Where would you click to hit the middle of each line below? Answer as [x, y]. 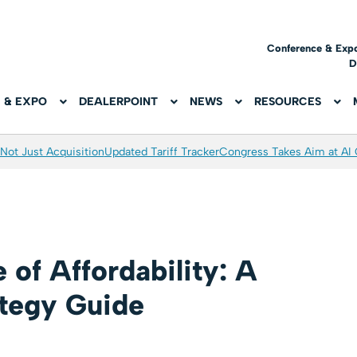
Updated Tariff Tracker [161, 152]
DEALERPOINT [119, 102]
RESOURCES [288, 102]
